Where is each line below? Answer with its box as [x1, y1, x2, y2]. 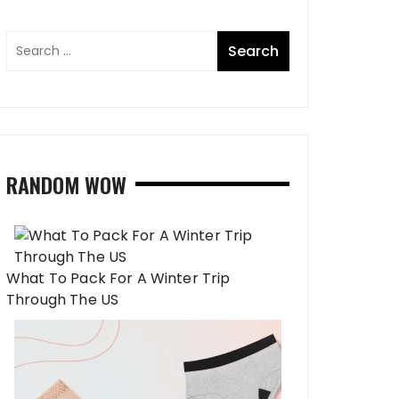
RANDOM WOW [6, 168, 126, 200]
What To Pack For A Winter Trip [6, 268, 231, 289]
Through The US [6, 289, 119, 310]
